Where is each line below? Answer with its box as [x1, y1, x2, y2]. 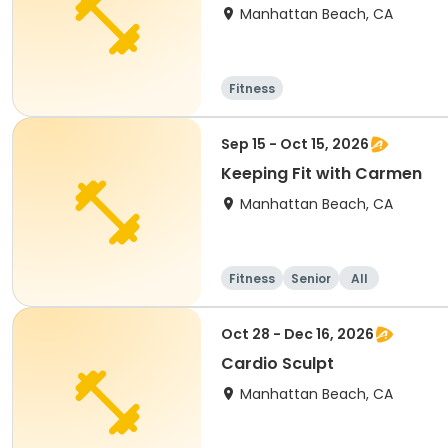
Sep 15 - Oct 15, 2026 [221, 134, 369, 154]
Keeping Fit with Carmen [221, 162, 422, 185]
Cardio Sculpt [221, 352, 334, 375]
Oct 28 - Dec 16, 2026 [221, 324, 374, 344]
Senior [291, 270, 331, 287]
